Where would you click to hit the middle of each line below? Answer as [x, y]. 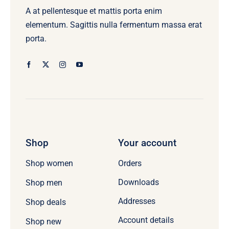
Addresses [136, 201]
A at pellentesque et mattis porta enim [94, 11]
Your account [147, 143]
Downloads [138, 182]
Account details [146, 220]
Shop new [43, 221]
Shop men [44, 183]
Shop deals [45, 202]
